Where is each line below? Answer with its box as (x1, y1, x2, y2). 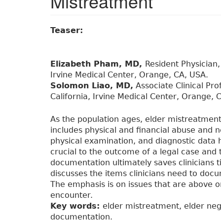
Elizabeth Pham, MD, (50, 59, 145, 69)
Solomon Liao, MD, (50, 81, 133, 91)
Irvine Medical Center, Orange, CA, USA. (50, 70, 208, 80)
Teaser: (50, 26, 86, 36)
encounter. (50, 190, 93, 200)
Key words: (50, 201, 103, 211)
